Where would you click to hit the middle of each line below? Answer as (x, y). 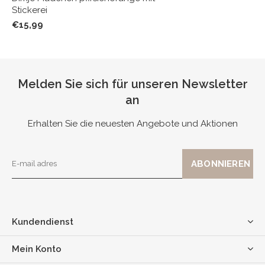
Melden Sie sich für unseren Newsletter (132, 84)
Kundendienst (43, 222)
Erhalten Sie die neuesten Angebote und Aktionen (132, 124)
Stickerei (30, 10)
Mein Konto (37, 249)
